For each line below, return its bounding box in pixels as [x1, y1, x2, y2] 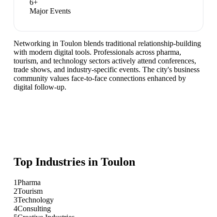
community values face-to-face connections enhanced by [14, 74, 186, 83]
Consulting [17, 204, 51, 213]
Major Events [30, 7, 71, 15]
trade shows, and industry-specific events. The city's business [14, 65, 200, 74]
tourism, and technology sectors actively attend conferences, [14, 57, 196, 65]
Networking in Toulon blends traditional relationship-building [14, 39, 201, 48]
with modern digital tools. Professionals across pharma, [14, 48, 181, 57]
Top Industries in [14, 155, 101, 169]
